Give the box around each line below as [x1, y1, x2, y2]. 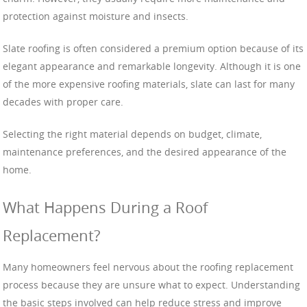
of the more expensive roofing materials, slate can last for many [3, 77, 295, 90]
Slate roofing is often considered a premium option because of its [3, 41, 304, 55]
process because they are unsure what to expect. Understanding [3, 278, 300, 292]
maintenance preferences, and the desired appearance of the [3, 145, 286, 158]
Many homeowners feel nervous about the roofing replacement [3, 260, 293, 274]
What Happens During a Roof [3, 197, 208, 217]
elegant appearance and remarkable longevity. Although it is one [3, 59, 301, 73]
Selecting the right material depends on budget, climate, [3, 127, 262, 140]
